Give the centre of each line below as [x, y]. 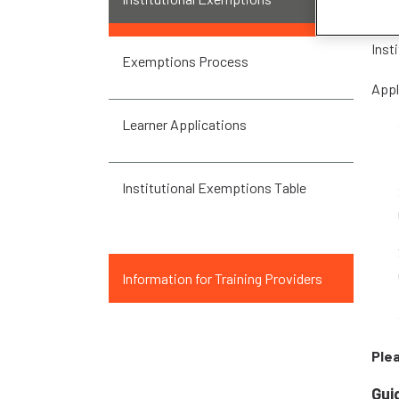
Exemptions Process [185, 61]
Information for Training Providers [222, 279]
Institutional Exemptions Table [214, 188]
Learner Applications [184, 125]
